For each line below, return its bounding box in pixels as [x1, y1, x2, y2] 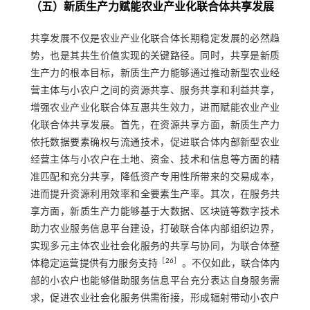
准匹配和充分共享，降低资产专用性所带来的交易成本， [30, 172, 280, 183]
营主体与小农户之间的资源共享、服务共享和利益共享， [30, 85, 280, 96]
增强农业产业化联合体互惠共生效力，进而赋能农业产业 [30, 102, 280, 113]
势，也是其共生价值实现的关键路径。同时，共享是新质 [30, 51, 280, 62]
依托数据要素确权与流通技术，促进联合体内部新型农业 [30, 137, 280, 148]
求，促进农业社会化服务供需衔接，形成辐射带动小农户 [30, 293, 280, 304]
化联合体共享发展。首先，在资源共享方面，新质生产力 [30, 120, 280, 131]
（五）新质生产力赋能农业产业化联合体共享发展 [30, 1, 274, 13]
